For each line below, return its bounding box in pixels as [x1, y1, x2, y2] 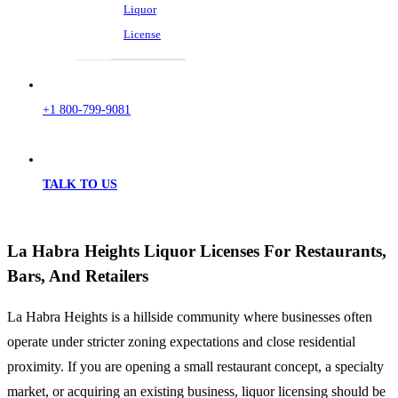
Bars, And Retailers [7, 266, 148, 285]
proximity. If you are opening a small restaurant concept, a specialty [7, 359, 384, 375]
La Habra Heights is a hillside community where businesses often [7, 309, 372, 325]
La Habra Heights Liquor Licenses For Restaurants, [7, 241, 386, 260]
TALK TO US [43, 178, 117, 191]
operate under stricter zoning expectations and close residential [7, 334, 355, 350]
